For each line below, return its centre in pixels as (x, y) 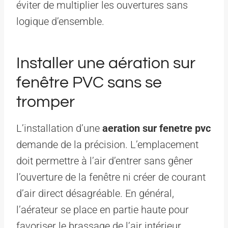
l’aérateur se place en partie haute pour (103, 209)
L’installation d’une (59, 128)
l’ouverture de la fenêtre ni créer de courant (111, 177)
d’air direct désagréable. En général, (95, 193)
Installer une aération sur (106, 63)
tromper (46, 102)
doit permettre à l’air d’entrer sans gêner (105, 161)
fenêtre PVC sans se (89, 82)
